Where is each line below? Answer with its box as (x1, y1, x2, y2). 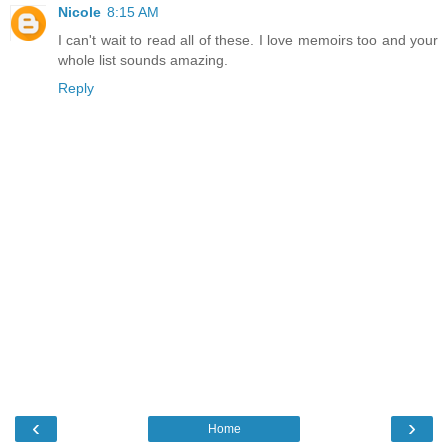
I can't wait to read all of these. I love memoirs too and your (58, 32, 438, 49)
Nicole (58, 4, 101, 21)
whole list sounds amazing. (58, 52, 228, 69)
